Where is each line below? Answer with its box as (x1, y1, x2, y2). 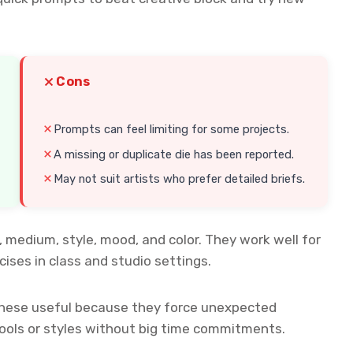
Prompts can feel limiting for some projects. (54, 122, 290, 137)
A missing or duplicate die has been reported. (54, 147, 295, 162)
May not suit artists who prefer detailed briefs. (54, 172, 306, 187)
